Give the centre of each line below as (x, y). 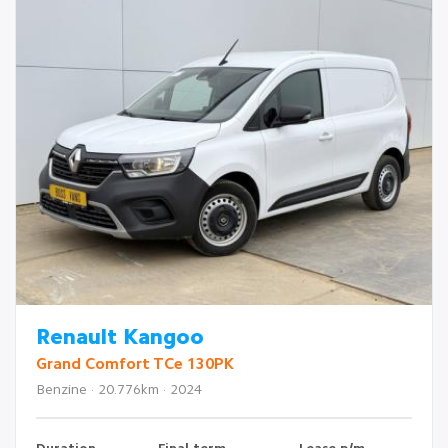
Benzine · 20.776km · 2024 (119, 389)
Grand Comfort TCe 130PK (135, 364)
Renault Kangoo (120, 337)
